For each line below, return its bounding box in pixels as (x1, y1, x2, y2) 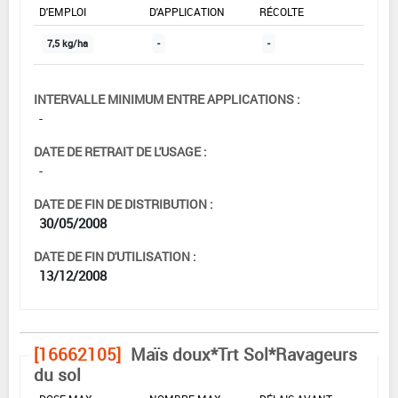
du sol (34, 363, 81, 387)
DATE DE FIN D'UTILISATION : (34, 248, 196, 266)
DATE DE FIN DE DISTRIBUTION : (34, 195, 213, 213)
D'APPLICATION (149, 4, 225, 20)
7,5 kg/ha (47, 37, 88, 51)
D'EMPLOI (39, 4, 86, 20)
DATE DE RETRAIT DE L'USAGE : (34, 143, 207, 161)
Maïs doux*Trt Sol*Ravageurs (131, 343, 357, 367)
